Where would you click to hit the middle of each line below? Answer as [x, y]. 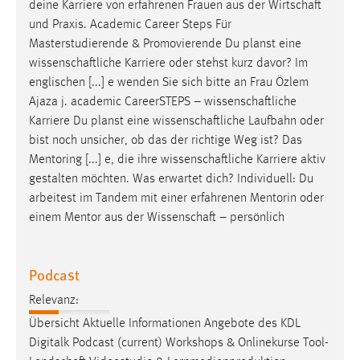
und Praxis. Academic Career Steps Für [130, 25]
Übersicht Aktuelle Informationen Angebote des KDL [165, 323]
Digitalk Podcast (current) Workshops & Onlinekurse [166, 343]
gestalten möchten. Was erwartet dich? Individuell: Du [171, 179]
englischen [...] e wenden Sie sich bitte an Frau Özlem [169, 82]
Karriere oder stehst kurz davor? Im [215, 63]
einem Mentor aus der [88, 217]
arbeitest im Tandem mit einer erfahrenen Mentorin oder [176, 198]
